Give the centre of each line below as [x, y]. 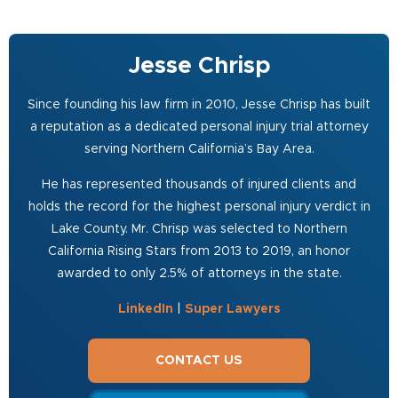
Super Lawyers [232, 309]
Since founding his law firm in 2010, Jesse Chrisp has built [199, 104]
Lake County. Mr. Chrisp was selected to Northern [199, 229]
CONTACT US [199, 360]
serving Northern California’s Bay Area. [199, 149]
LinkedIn [145, 309]
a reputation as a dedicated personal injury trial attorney [199, 127]
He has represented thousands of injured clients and [199, 184]
